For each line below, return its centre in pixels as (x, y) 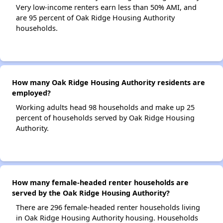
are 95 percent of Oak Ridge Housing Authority (95, 18)
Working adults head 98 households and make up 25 (105, 108)
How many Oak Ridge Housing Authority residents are (109, 83)
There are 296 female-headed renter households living (108, 208)
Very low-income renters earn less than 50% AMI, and (106, 7)
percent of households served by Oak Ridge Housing (105, 118)
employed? (31, 93)
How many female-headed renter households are (100, 183)
